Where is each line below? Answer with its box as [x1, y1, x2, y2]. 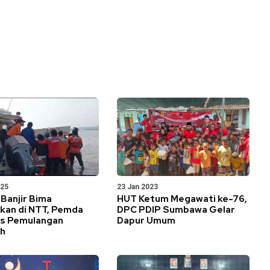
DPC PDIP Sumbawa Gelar [117, 204, 235, 216]
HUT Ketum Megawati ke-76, [117, 193, 247, 205]
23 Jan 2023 [117, 183, 158, 191]
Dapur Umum [117, 215, 175, 227]
